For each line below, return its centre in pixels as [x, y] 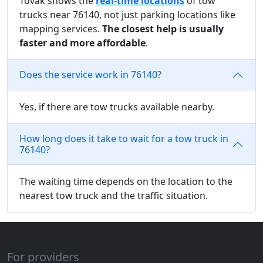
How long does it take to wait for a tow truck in [124, 138]
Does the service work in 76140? [90, 75]
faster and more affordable [82, 43]
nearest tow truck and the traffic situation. [114, 195]
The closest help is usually [163, 28]
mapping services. [61, 28]
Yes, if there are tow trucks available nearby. [117, 107]
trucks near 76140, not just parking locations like [127, 14]
